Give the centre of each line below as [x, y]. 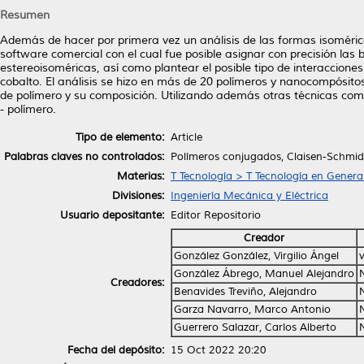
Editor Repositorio [216, 215]
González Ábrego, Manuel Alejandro [264, 273]
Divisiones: [138, 195]
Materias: [141, 176]
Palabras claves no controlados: [84, 156]
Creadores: [137, 282]
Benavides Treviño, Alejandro [245, 291]
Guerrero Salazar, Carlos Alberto [255, 327]
